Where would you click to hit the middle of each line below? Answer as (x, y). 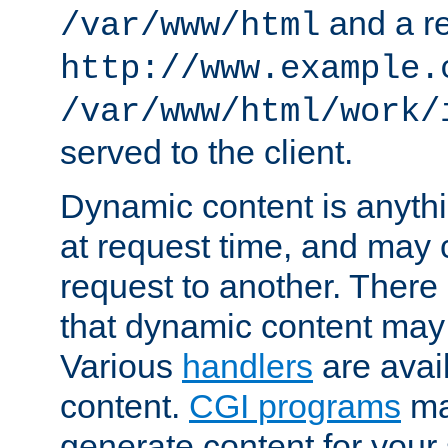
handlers (247, 365)
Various (121, 365)
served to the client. (206, 151)
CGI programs (295, 405)
